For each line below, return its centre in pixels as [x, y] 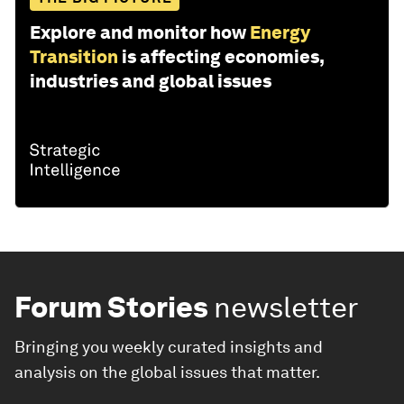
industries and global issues [151, 82]
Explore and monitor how [138, 33]
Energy [280, 33]
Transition [74, 57]
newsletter [286, 308]
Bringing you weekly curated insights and [169, 347]
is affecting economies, [223, 57]
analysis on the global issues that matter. [167, 372]
